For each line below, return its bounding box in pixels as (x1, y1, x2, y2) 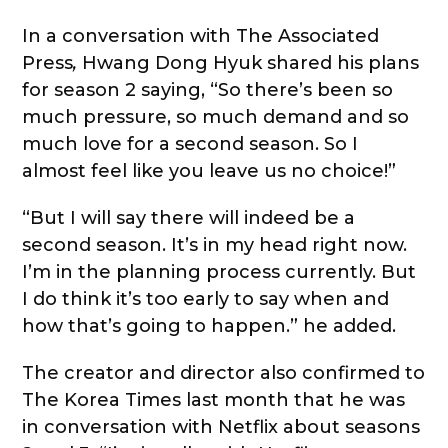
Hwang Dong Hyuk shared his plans (82, 52, 420, 75)
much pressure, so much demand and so (22, 106, 410, 129)
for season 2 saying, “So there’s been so (22, 79, 394, 102)
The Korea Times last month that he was (22, 389, 406, 412)
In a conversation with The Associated (22, 25, 380, 48)
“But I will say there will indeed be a (22, 207, 356, 230)
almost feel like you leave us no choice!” (22, 160, 397, 183)
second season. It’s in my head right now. (22, 234, 408, 257)
